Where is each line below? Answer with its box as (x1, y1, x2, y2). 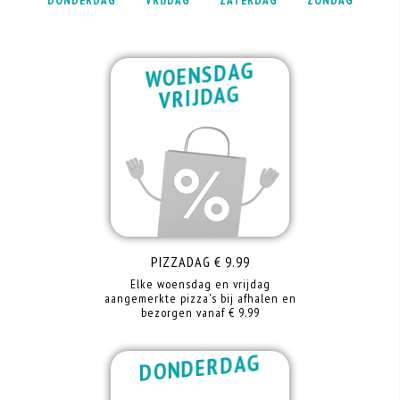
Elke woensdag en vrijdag (129, 276, 271, 292)
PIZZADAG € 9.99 (150, 253, 250, 271)
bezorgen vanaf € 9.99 (140, 304, 260, 321)
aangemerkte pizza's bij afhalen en (104, 290, 296, 306)
